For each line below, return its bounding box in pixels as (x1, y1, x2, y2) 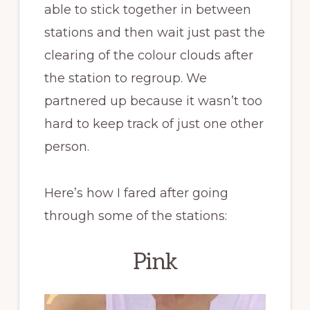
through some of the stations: (44, 208, 227, 224)
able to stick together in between (44, 2, 251, 18)
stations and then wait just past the (44, 25, 265, 41)
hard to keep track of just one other (44, 116, 264, 132)
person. (44, 139, 89, 155)
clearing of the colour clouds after (44, 48, 253, 64)
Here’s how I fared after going (44, 185, 228, 201)
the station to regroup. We (44, 71, 207, 86)
